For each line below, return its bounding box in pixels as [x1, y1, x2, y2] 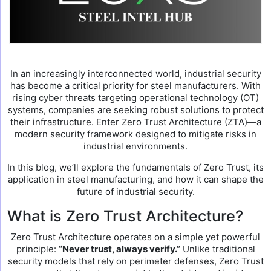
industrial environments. [83, 140, 188, 152]
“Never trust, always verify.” [58, 243, 180, 255]
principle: [16, 243, 59, 255]
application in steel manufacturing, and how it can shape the [7, 174, 264, 185]
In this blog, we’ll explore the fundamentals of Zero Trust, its [7, 162, 264, 173]
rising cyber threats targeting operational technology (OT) [12, 92, 259, 103]
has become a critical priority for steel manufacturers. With [10, 80, 261, 91]
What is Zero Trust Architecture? [7, 207, 243, 225]
